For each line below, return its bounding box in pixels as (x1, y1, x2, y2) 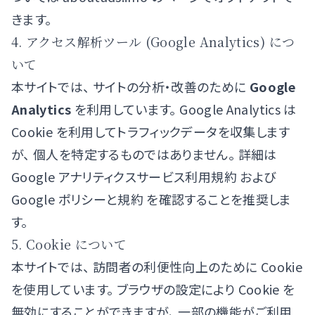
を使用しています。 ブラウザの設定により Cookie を (11, 280, 295, 298)
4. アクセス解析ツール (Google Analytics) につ (11, 32, 295, 51)
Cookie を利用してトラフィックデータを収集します (11, 122, 290, 141)
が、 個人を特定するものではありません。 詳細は (11, 145, 277, 163)
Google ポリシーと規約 (11, 190, 144, 208)
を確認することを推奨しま (143, 190, 292, 208)
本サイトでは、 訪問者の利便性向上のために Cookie (11, 257, 303, 276)
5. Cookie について (11, 235, 127, 253)
